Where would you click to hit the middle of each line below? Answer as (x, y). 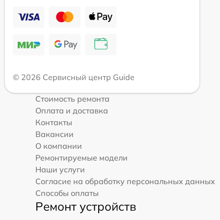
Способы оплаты (67, 193)
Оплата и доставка (72, 110)
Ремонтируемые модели (82, 157)
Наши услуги (60, 169)
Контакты (54, 122)
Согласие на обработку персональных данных (125, 181)
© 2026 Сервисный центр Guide (74, 77)
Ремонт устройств (86, 206)
